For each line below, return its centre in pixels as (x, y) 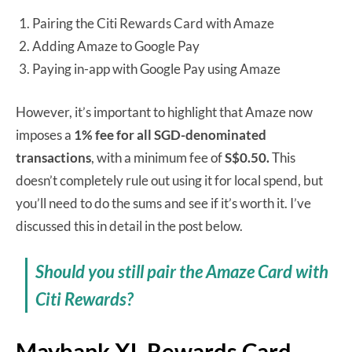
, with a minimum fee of (158, 157)
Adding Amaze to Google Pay (116, 46)
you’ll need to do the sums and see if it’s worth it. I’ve (163, 203)
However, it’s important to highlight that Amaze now (164, 112)
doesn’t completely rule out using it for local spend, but (169, 180)
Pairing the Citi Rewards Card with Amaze (153, 23)
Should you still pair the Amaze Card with (182, 271)
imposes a (45, 134)
